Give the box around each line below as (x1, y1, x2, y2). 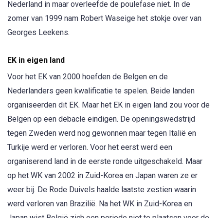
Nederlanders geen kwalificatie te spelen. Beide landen (7, 86, 195, 96)
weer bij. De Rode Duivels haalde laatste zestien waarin (7, 185, 196, 195)
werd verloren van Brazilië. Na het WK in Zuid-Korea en (7, 199, 192, 209)
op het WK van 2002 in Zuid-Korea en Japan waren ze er (7, 171, 198, 181)
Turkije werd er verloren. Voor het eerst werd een (7, 143, 172, 152)
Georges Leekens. (7, 28, 70, 37)
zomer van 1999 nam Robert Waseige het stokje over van (7, 14, 201, 23)
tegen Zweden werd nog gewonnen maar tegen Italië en (7, 128, 196, 138)
